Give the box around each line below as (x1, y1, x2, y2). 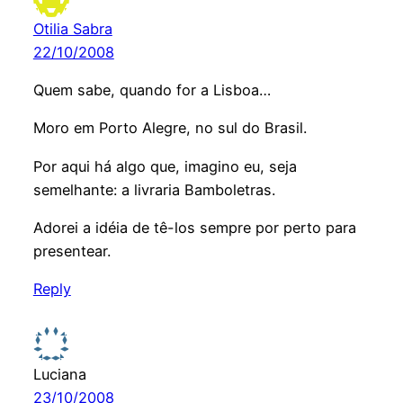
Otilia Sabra (32, 19, 112, 38)
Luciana (32, 364, 86, 383)
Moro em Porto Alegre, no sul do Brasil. (32, 119, 307, 138)
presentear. (32, 241, 111, 260)
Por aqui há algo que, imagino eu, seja (32, 157, 297, 175)
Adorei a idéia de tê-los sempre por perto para (32, 218, 356, 237)
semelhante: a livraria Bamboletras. (32, 180, 275, 199)
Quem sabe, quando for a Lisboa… (32, 80, 271, 99)
